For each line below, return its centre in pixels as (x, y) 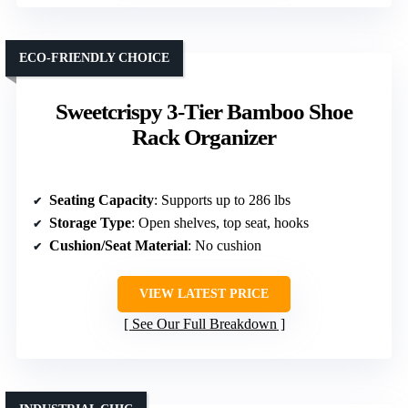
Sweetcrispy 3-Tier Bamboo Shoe (204, 111)
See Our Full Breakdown (204, 323)
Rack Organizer (204, 137)
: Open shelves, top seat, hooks (220, 222)
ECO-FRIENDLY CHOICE (94, 57)
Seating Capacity (102, 199)
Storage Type (90, 222)
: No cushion (224, 245)
